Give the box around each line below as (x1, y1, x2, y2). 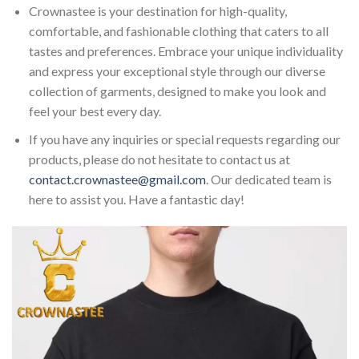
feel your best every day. (28, 103, 161, 119)
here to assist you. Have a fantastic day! (28, 192, 244, 208)
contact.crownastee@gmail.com (28, 171, 206, 188)
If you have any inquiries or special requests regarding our (28, 131, 341, 147)
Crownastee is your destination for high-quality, (28, 3, 287, 19)
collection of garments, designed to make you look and (28, 83, 326, 99)
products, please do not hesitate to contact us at (28, 151, 290, 167)
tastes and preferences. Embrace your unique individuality (28, 43, 343, 59)
